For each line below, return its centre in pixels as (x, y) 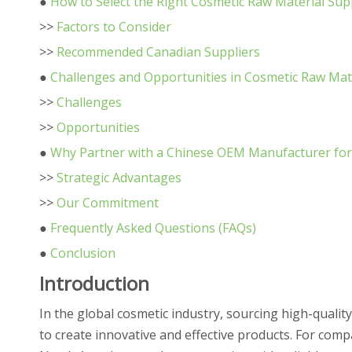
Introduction (94, 283)
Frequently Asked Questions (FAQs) (153, 228)
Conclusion (83, 253)
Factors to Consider (114, 27)
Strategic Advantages (119, 178)
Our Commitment (108, 203)
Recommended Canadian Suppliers (158, 52)
